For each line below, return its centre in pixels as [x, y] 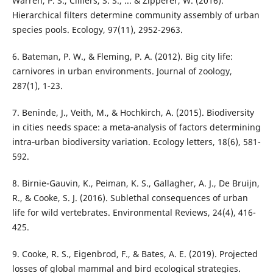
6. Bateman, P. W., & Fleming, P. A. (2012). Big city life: [122, 57]
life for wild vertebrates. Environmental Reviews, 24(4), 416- [134, 213]
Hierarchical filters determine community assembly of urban [136, 15]
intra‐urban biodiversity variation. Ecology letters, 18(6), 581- [136, 142]
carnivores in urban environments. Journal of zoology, [122, 71]
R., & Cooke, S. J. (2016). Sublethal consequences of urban [130, 198]
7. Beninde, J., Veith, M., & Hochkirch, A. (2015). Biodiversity [133, 113]
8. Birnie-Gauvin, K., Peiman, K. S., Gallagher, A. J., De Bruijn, [136, 183]
